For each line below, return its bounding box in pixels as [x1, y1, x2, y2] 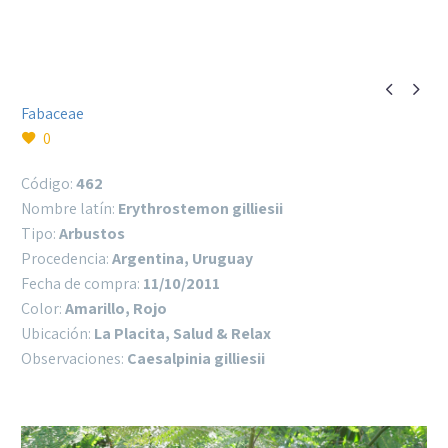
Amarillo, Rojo [65, 298, 167, 319]
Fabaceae [21, 103, 84, 124]
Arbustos [59, 223, 125, 244]
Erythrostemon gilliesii [118, 198, 283, 219]
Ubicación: [21, 323, 94, 344]
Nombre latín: [21, 198, 118, 219]
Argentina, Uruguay [112, 248, 253, 269]
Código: [21, 173, 76, 194]
